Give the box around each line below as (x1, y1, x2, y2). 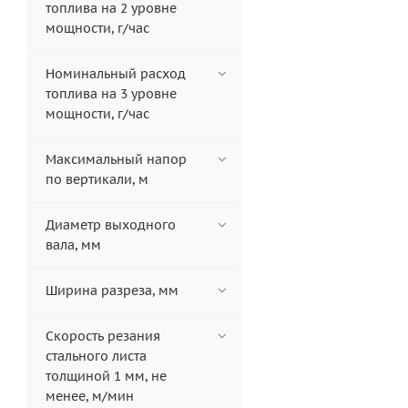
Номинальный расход (46, 66, 186, 83)
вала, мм (46, 237, 101, 254)
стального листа (46, 348, 147, 365)
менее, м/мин (46, 388, 134, 405)
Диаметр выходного (46, 217, 176, 234)
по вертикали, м (46, 171, 148, 189)
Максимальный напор (46, 151, 187, 168)
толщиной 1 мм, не (46, 368, 167, 385)
